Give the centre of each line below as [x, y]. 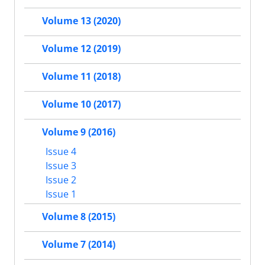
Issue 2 [60, 180]
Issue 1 [60, 194]
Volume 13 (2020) [81, 20]
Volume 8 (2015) [79, 216]
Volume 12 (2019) [81, 48]
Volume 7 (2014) [79, 244]
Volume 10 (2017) [81, 104]
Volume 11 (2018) [81, 76]
